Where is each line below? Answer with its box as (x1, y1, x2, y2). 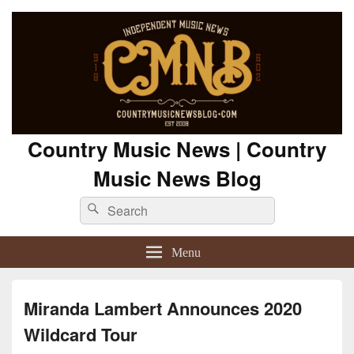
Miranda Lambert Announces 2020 (24, 296, 302, 322)
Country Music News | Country (28, 134, 326, 164)
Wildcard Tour (24, 322, 137, 348)
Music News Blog (92, 164, 262, 194)
